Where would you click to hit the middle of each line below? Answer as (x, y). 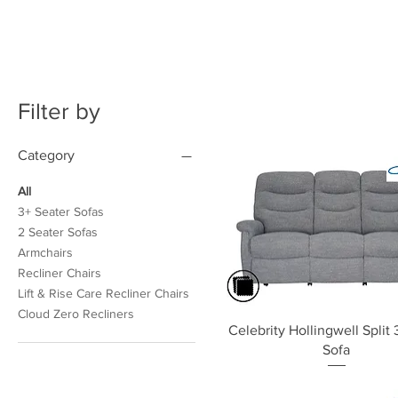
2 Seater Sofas (58, 231)
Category (46, 155)
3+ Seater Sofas (61, 211)
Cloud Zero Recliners (76, 313)
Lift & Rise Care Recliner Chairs (103, 293)
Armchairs (45, 252)
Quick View (336, 329)
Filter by (59, 111)
